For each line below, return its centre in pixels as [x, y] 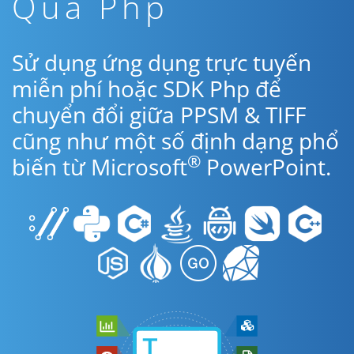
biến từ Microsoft [100, 167]
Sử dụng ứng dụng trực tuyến [162, 62]
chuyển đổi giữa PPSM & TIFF [159, 115]
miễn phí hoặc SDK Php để [147, 88]
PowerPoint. [266, 167]
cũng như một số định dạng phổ [175, 141]
